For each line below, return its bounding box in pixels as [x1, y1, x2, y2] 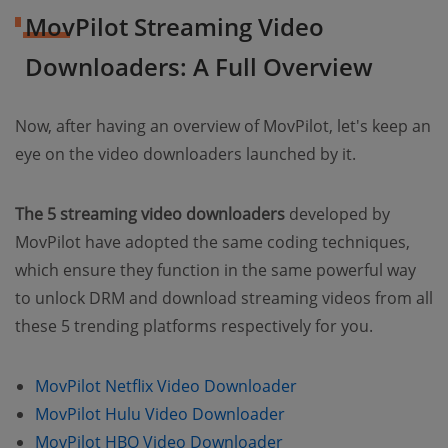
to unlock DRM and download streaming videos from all [15, 286, 433, 309]
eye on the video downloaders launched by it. [15, 142, 356, 165]
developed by [285, 202, 390, 225]
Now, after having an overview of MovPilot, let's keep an [15, 114, 431, 137]
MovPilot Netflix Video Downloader [35, 374, 297, 397]
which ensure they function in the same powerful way [15, 258, 416, 281]
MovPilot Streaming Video [25, 9, 324, 43]
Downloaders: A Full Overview [25, 49, 373, 83]
